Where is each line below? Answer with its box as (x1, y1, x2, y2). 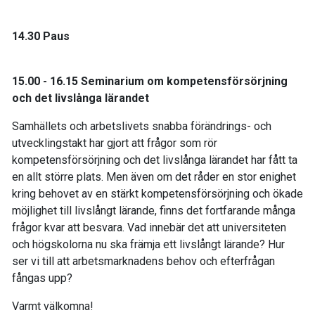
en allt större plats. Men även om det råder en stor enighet (12, 169, 296, 184)
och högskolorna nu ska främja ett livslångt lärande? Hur (12, 237, 285, 251)
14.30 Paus (12, 29, 70, 43)
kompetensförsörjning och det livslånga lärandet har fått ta (12, 153, 297, 167)
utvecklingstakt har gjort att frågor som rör (12, 136, 217, 150)
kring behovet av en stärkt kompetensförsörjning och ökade (12, 186, 303, 200)
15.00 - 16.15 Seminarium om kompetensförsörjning (12, 74, 288, 88)
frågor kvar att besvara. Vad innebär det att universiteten (12, 220, 286, 234)
